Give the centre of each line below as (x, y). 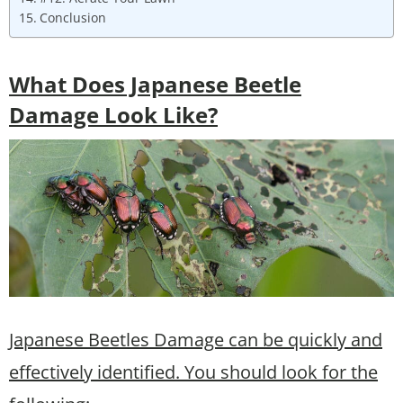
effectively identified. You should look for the (193, 372)
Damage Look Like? (113, 114)
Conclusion (72, 18)
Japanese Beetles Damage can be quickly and (196, 339)
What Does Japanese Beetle (155, 84)
